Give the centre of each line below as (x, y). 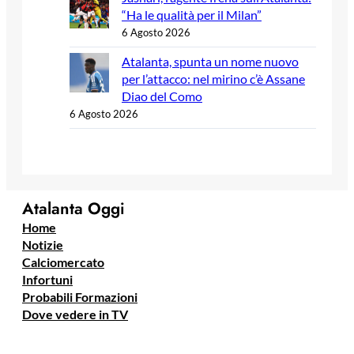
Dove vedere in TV (75, 314)
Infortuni (47, 279)
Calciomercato (63, 262)
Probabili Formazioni (80, 296)
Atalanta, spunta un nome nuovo (210, 62)
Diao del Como (162, 96)
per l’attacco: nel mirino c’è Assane (213, 79)
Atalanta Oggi (73, 208)
